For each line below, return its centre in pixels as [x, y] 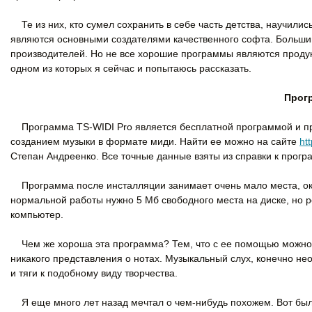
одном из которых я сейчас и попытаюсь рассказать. [131, 68]
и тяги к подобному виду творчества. [94, 273]
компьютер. [37, 214]
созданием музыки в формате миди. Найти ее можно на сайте [155, 141]
